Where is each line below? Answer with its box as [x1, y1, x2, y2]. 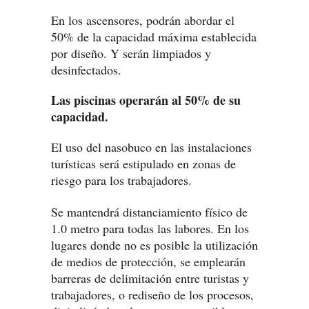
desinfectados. [51, 61, 121, 78]
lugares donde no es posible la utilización [51, 237, 258, 253]
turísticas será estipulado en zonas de [51, 155, 236, 172]
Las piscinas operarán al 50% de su [51, 91, 241, 109]
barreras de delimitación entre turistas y [51, 270, 249, 286]
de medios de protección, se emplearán [51, 253, 246, 270]
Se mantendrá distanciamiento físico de [51, 203, 248, 220]
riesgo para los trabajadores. [51, 172, 192, 188]
